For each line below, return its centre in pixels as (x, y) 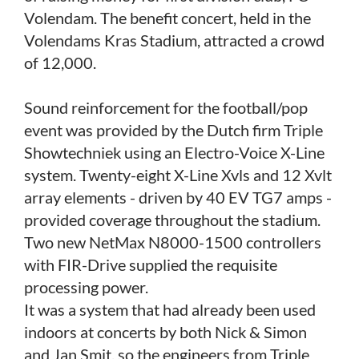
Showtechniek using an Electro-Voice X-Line (174, 152)
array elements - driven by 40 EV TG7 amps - (178, 197)
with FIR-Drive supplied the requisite (151, 264)
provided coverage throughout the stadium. (172, 219)
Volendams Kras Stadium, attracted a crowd (174, 40)
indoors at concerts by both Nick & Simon (165, 331)
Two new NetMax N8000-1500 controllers (173, 242)
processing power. (86, 286)
